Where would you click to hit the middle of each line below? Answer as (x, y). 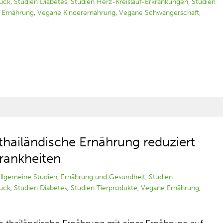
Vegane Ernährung (170, 188)
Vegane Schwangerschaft (159, 13)
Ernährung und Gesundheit (103, 177)
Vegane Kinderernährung (77, 13)
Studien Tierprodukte (104, 188)
